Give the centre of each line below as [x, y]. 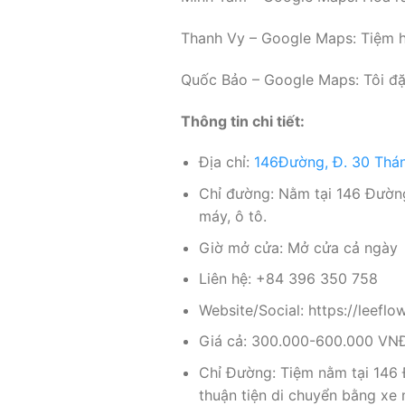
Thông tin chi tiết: [242, 121]
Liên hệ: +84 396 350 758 [289, 279]
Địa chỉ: [227, 162]
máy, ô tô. [233, 217]
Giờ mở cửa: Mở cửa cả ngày [299, 247]
